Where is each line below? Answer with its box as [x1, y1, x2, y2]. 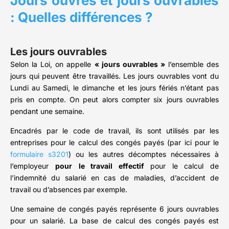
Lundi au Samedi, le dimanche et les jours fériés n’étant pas [10, 83, 219, 93]
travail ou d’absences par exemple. [10, 185, 127, 194]
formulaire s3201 [10, 150, 69, 159]
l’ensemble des [165, 60, 219, 69]
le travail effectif [78, 162, 150, 171]
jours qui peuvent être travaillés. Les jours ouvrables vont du [10, 72, 219, 81]
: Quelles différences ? [10, 9, 153, 26]
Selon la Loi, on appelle [10, 60, 95, 69]
